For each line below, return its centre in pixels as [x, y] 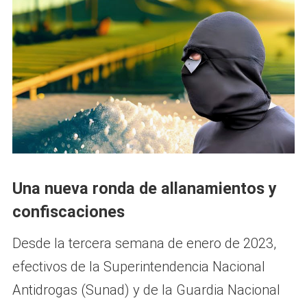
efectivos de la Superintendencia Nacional [138, 267]
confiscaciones [68, 212]
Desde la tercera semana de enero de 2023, [144, 244]
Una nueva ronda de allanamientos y [144, 189]
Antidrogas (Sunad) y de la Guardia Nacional [146, 290]
